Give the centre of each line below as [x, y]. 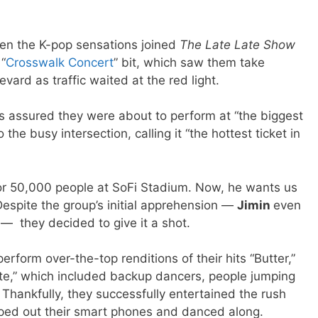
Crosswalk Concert [60, 62]
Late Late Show [250, 44]
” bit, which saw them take [189, 62]
